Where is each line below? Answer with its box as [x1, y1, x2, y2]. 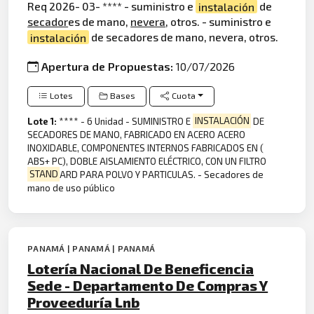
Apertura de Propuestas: [41, 59, 177, 73]
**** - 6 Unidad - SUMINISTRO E [59, 115, 193, 127]
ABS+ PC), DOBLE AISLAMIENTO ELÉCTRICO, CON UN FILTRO [27, 155, 267, 167]
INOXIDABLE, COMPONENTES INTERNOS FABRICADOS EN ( [27, 142, 264, 153]
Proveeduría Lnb [27, 293, 140, 310]
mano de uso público [27, 182, 116, 193]
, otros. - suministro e [165, 15, 272, 29]
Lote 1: [27, 115, 60, 127]
